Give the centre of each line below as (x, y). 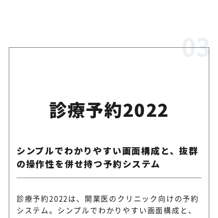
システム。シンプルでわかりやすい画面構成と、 (106, 210)
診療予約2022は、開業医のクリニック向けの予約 (108, 199)
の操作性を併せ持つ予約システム (88, 164)
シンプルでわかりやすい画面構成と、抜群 (107, 151)
